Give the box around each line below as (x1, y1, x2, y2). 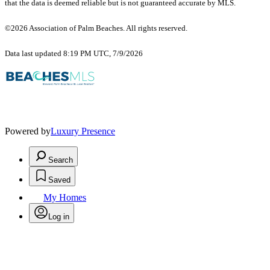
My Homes (43, 192, 86, 203)
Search (48, 155, 73, 165)
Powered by (5, 126, 51, 137)
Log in (48, 212, 69, 222)
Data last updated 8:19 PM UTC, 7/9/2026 (5, 49, 143, 58)
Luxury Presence (51, 126, 115, 137)
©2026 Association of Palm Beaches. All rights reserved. (5, 24, 189, 33)
